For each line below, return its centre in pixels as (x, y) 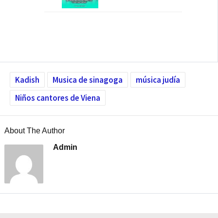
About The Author (34, 131)
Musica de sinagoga (88, 80)
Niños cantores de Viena (58, 98)
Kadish (27, 80)
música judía (158, 80)
